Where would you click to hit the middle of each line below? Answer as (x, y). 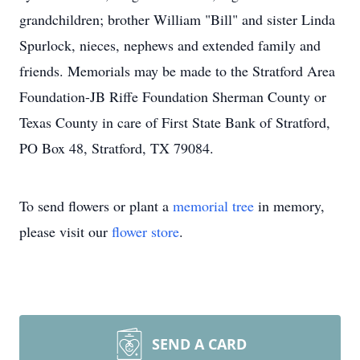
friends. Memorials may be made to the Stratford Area (177, 71)
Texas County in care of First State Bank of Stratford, (175, 122)
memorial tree (213, 206)
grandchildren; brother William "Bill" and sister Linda (177, 19)
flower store (145, 231)
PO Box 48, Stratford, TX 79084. (117, 148)
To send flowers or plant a (96, 206)
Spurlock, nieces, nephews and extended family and (170, 45)
